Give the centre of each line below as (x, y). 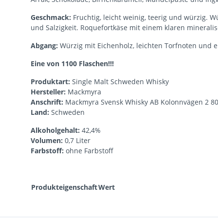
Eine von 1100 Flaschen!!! (72, 64)
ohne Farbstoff (90, 151)
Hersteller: (49, 92)
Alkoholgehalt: (56, 130)
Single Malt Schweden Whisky (120, 82)
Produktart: (51, 82)
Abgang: (44, 46)
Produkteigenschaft (64, 187)
